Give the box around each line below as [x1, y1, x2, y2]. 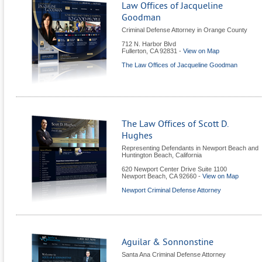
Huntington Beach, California [122, 151, 202, 159]
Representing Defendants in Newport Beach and [122, 144, 258, 152]
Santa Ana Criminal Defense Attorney [122, 251, 226, 258]
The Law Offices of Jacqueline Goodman [122, 61, 237, 69]
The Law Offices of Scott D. [122, 119, 229, 130]
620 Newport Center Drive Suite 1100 [122, 166, 227, 173]
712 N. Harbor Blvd [122, 40, 176, 48]
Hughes [122, 130, 153, 142]
